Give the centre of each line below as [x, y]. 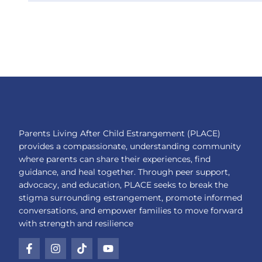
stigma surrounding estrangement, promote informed [130, 197]
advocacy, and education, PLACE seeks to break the [123, 185]
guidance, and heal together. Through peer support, [124, 172]
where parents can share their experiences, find [115, 159]
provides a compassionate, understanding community [130, 146]
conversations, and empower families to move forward [131, 210]
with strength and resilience [76, 223]
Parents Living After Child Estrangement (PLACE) [120, 133]
